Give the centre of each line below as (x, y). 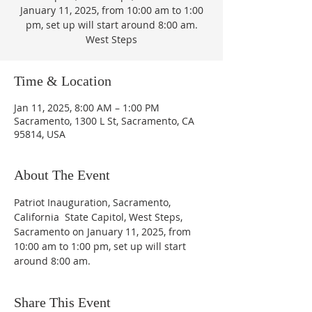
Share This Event (62, 302)
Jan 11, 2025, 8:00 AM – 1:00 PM (87, 108)
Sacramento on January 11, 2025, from (104, 232)
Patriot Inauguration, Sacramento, (94, 202)
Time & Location (63, 81)
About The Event (62, 175)
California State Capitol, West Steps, (100, 217)
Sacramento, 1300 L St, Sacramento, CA (104, 121)
